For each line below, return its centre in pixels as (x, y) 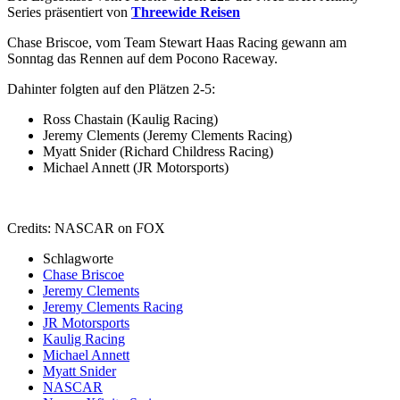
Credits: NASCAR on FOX (86, 228)
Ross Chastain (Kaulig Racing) (130, 119)
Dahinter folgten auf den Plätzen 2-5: (111, 88)
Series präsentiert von (69, 12)
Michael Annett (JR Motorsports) (136, 167)
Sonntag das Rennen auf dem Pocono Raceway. (142, 58)
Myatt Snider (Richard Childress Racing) (158, 151)
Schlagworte (78, 258)
